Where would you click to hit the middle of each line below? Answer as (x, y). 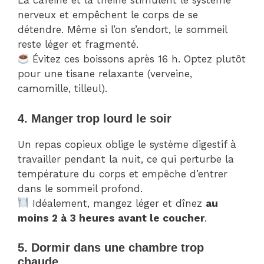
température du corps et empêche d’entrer (123, 174)
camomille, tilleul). (62, 89)
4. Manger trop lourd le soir (95, 118)
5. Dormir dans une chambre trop (111, 248)
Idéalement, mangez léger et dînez (118, 203)
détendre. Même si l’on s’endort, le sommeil (122, 30)
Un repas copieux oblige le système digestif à (127, 144)
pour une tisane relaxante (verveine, (105, 74)
